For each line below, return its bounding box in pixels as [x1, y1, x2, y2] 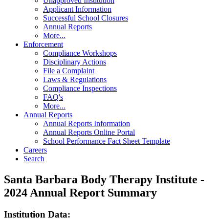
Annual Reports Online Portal [43, 128, 135, 137]
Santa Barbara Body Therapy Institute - [4, 173, 204, 186]
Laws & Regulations [43, 75, 107, 84]
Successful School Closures [43, 14, 128, 22]
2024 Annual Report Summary [4, 186, 157, 199]
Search [23, 154, 44, 163]
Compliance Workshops [43, 49, 117, 58]
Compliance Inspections [43, 84, 117, 93]
